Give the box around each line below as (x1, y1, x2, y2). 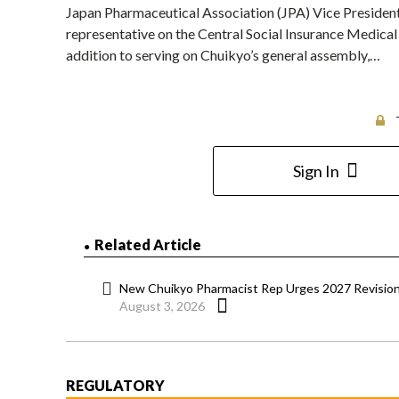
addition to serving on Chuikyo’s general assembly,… (66, 46, 380, 64)
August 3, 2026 (119, 298, 205, 314)
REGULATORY (66, 377, 165, 395)
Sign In (292, 161, 339, 182)
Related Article (94, 236, 201, 254)
